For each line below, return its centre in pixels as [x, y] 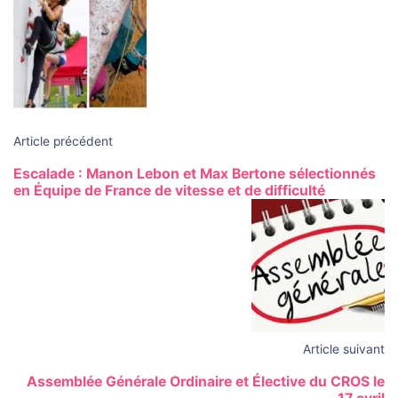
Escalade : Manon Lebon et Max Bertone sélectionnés [195, 174]
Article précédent [63, 142]
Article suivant [344, 350]
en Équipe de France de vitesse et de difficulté [169, 191]
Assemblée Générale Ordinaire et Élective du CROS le [206, 382]
